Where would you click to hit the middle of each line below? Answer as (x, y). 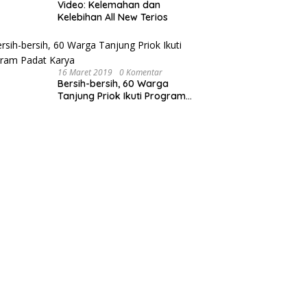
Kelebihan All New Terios (113, 17)
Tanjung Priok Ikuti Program (122, 96)
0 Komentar (141, 72)
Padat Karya (87, 108)
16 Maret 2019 (85, 72)
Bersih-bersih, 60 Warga (113, 83)
